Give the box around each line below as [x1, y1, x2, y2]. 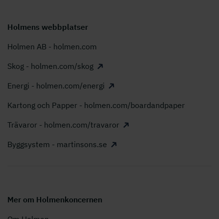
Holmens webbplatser [7, 22, 88, 32]
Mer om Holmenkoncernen [7, 195, 102, 205]
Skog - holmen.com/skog [7, 61, 93, 71]
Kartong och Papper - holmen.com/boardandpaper [7, 100, 185, 110]
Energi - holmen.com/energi [7, 81, 105, 91]
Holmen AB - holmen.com [7, 42, 97, 52]
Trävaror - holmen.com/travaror [7, 120, 119, 130]
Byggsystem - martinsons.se [7, 139, 107, 150]
